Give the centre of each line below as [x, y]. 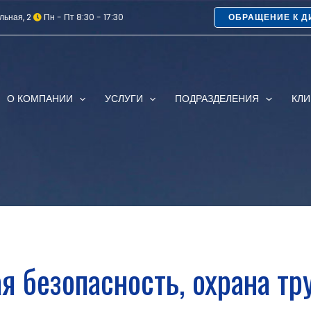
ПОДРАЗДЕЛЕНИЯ [217, 99]
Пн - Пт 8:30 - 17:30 [83, 17]
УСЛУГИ [124, 99]
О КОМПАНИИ [40, 99]
